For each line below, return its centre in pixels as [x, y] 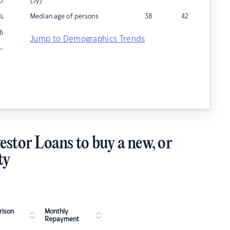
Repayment [62, 219]
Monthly [56, 212]
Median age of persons [64, 16]
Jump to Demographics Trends [88, 39]
